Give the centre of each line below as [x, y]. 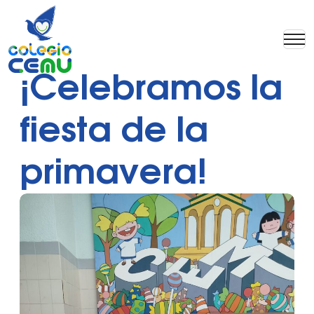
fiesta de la [114, 130]
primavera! [113, 172]
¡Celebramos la [151, 88]
